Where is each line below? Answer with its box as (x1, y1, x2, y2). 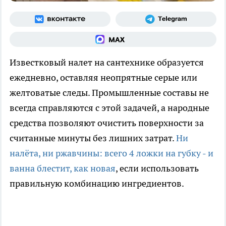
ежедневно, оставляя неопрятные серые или (10, 72, 197, 84)
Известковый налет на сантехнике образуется (10, 56, 204, 69)
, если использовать (116, 162, 199, 175)
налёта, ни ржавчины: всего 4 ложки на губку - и (10, 147, 213, 159)
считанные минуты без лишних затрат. (10, 132, 176, 144)
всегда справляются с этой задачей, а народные (10, 102, 209, 114)
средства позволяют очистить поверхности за (10, 117, 204, 129)
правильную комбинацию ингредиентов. (10, 178, 184, 190)
